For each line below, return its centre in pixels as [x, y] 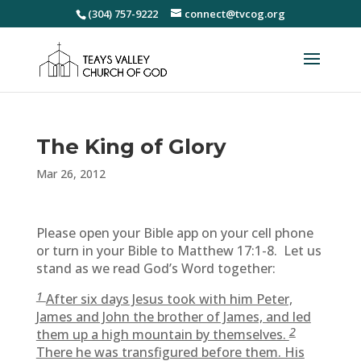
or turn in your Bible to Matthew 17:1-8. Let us [178, 251]
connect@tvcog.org [234, 13]
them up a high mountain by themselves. [162, 334]
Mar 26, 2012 [71, 174]
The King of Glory [131, 147]
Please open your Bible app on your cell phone [174, 233]
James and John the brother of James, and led [173, 317]
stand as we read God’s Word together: [156, 268]
